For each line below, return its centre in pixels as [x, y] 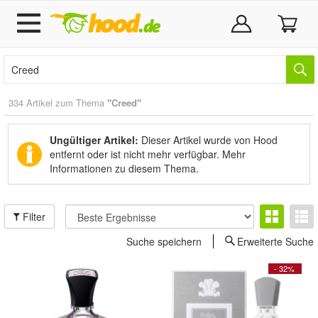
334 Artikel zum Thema [58, 103]
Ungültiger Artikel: [94, 140]
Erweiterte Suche [275, 241]
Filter [33, 216]
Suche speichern [164, 241]
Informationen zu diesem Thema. [124, 168]
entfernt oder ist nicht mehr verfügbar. [136, 154]
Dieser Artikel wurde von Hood [208, 140]
